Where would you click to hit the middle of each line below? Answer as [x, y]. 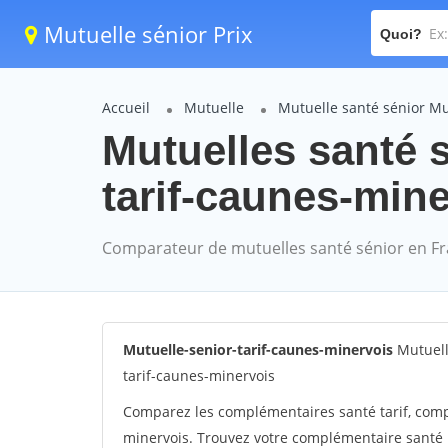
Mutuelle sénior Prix [145, 34]
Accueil [126, 107]
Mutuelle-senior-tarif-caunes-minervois [258, 349]
